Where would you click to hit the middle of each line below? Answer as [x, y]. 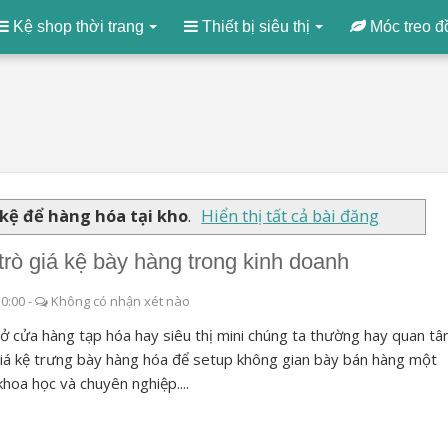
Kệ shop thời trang [76, 26]
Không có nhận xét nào [119, 300]
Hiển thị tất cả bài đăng [290, 215]
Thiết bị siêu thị [254, 26]
